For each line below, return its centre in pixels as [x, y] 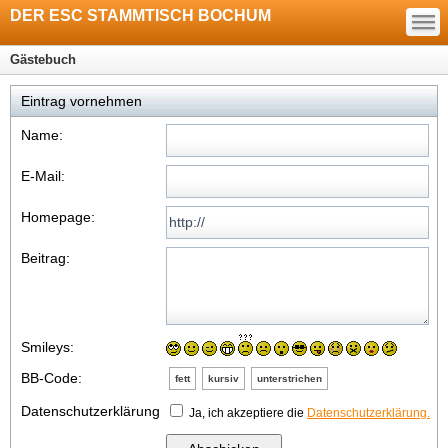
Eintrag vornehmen [81, 101]
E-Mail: [43, 176]
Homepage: [58, 217]
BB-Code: [51, 378]
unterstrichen [289, 378]
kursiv [223, 378]
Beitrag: [45, 258]
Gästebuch [43, 59]
